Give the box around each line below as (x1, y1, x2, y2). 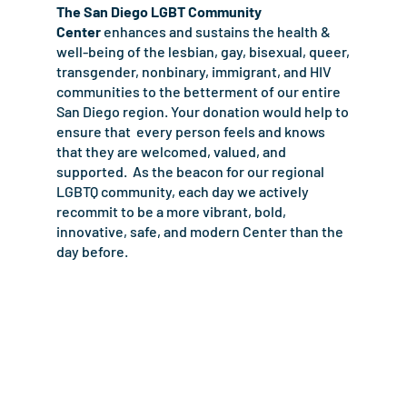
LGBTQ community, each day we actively (56, 183, 309, 201)
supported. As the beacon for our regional (56, 163, 324, 181)
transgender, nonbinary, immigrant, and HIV (56, 63, 332, 81)
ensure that (56, 123, 131, 141)
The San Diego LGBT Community (56, 3, 262, 21)
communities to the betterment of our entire (56, 83, 341, 101)
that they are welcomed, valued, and (56, 143, 286, 161)
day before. (56, 243, 128, 261)
